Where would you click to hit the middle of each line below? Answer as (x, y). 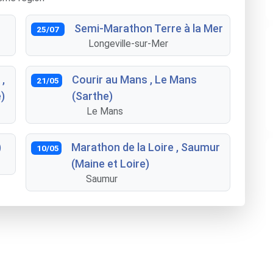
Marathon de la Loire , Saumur (146, 147)
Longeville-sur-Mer (129, 44)
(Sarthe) (93, 96)
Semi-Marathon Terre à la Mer (148, 28)
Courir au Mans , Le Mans (135, 80)
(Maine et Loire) (110, 164)
